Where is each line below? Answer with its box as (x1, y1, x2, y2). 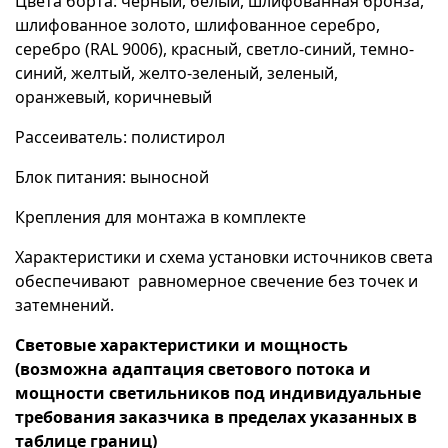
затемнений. (15, 294, 114, 317)
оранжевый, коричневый (15, 86, 212, 109)
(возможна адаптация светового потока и (15, 358, 371, 381)
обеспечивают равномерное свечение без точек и (15, 270, 418, 293)
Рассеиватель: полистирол (15, 126, 225, 149)
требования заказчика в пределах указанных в (15, 406, 417, 429)
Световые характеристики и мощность (15, 334, 348, 357)
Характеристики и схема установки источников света (15, 246, 433, 269)
